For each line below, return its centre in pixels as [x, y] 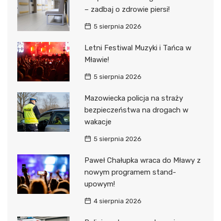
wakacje [98, 122]
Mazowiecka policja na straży [133, 98]
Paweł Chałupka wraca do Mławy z [142, 161]
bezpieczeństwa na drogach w [136, 110]
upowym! [99, 184]
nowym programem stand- [130, 172]
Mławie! [96, 60]
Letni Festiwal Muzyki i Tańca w [138, 48]
